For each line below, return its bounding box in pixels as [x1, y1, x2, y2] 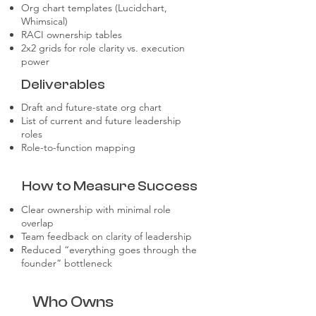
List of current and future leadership [21, 114, 181, 127]
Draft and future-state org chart [21, 101, 162, 114]
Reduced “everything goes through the [21, 243, 197, 256]
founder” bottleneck [21, 257, 112, 269]
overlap [21, 217, 54, 229]
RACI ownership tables [21, 28, 122, 41]
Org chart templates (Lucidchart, [21, 1, 167, 14]
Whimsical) [21, 15, 68, 28]
